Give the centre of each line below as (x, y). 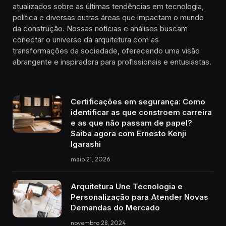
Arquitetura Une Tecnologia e (127, 186)
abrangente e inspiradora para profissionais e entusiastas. (112, 62)
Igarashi (86, 144)
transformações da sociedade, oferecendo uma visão (106, 50)
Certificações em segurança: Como (138, 101)
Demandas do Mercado (115, 207)
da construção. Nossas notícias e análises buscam (100, 28)
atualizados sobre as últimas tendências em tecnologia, (108, 6)
